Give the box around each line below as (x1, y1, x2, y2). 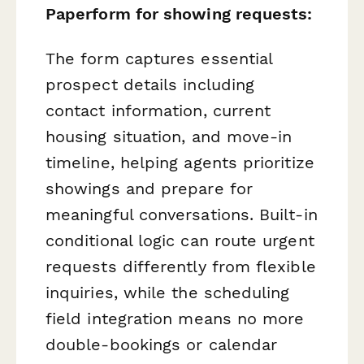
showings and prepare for (45, 178, 253, 198)
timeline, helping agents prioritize (45, 152, 314, 172)
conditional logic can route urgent (45, 230, 314, 250)
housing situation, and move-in (45, 126, 292, 146)
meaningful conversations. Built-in (45, 204, 318, 224)
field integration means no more (45, 308, 305, 328)
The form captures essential (45, 48, 273, 68)
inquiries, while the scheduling (45, 282, 290, 302)
